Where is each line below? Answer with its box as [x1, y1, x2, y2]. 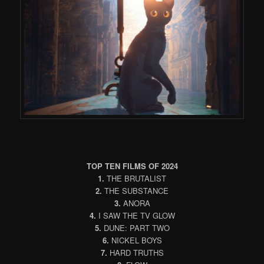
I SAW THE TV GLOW [95, 209, 175, 221]
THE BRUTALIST [104, 172, 166, 184]
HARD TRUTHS [107, 246, 164, 258]
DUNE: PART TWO [101, 222, 170, 233]
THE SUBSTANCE [102, 184, 169, 196]
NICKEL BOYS [108, 234, 162, 246]
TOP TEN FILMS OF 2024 [86, 160, 178, 171]
